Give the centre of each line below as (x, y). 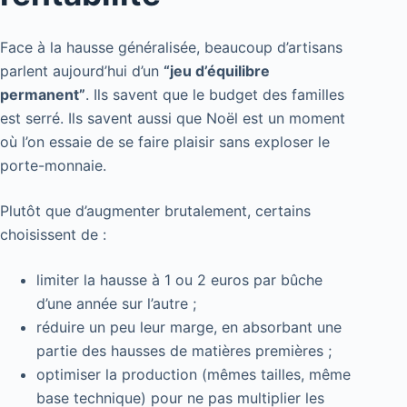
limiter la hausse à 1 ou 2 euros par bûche (179, 280)
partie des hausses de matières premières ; (184, 351)
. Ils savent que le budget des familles (215, 95)
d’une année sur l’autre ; (116, 304)
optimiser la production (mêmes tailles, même (194, 375)
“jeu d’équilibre (217, 71)
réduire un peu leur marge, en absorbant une (189, 328)
